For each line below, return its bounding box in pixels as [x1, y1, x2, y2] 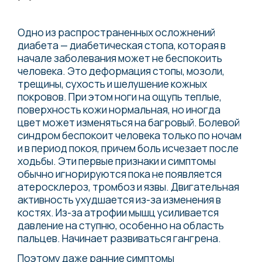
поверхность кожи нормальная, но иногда [18, 102, 220, 116]
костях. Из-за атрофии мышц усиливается [18, 205, 219, 219]
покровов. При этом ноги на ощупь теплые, [18, 89, 222, 104]
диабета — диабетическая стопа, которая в [18, 37, 226, 52]
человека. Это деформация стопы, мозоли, [18, 63, 225, 78]
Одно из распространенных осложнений [18, 25, 215, 39]
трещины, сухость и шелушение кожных [18, 76, 207, 91]
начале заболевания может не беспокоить [18, 50, 222, 65]
